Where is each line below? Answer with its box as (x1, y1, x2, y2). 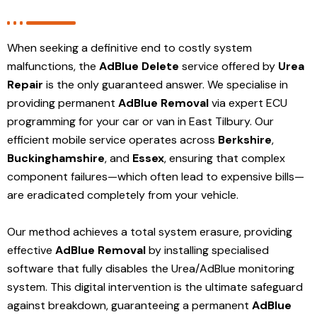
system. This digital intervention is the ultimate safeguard (7, 279, 303, 294)
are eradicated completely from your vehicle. (7, 187, 238, 202)
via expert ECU (209, 95, 287, 110)
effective (7, 242, 55, 258)
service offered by (179, 58, 278, 74)
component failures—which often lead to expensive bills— (7, 168, 304, 184)
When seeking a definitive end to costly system (7, 40, 252, 55)
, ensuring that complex (164, 150, 285, 166)
